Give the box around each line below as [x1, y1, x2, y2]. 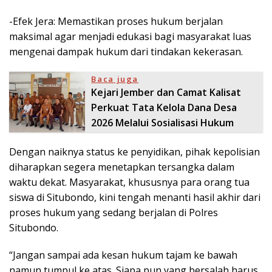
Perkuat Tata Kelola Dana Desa [91, 100, 237, 114]
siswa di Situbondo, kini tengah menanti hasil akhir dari [9, 190, 260, 204]
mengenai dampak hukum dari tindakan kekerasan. [9, 44, 243, 58]
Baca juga [91, 73, 139, 84]
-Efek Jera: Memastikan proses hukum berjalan [9, 14, 223, 28]
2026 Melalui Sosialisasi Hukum [91, 115, 234, 129]
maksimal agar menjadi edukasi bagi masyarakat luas [9, 29, 251, 43]
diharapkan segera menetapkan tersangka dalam [9, 160, 234, 174]
